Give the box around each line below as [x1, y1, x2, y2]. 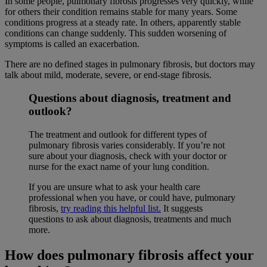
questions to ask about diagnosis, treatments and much [29, 213, 231, 224]
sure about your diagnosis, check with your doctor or [29, 150, 226, 161]
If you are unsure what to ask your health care [29, 181, 200, 192]
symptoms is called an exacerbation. [5, 39, 139, 49]
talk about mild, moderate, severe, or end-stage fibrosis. [5, 70, 212, 80]
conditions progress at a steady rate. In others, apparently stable [5, 17, 241, 28]
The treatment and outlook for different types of [29, 129, 207, 139]
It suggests [161, 203, 203, 213]
